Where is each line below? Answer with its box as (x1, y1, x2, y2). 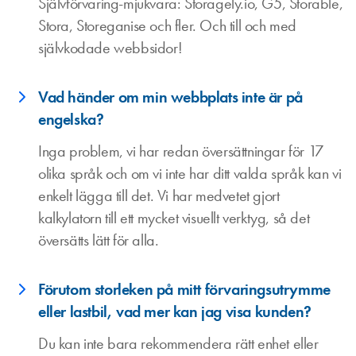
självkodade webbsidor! (38, 37, 183, 58)
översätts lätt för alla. (38, 230, 159, 250)
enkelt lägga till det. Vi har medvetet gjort (38, 185, 280, 206)
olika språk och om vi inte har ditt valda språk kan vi (38, 163, 342, 184)
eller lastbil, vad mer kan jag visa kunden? (38, 301, 311, 322)
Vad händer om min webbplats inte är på (38, 87, 303, 107)
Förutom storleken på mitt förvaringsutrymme (38, 279, 331, 300)
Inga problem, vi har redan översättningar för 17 (38, 141, 323, 161)
